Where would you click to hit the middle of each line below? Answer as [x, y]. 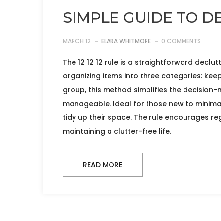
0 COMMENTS [181, 41]
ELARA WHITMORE [126, 41]
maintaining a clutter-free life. [117, 131]
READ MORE [103, 165]
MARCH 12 [77, 41]
